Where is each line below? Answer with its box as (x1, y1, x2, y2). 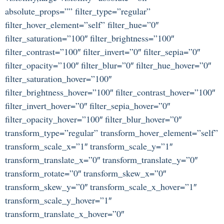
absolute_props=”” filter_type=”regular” (5, 4, 150, 17)
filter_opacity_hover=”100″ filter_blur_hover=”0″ (5, 112, 181, 125)
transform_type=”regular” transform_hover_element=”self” (5, 126, 218, 138)
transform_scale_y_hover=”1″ (5, 193, 111, 206)
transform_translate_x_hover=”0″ (5, 207, 124, 219)
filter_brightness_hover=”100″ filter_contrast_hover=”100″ (5, 85, 215, 98)
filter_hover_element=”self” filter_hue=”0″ (5, 18, 158, 30)
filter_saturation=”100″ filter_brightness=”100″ (5, 31, 174, 44)
